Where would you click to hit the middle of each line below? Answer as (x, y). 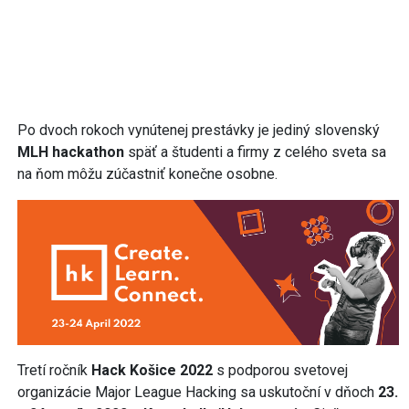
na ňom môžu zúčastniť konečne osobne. (147, 173)
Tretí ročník (54, 370)
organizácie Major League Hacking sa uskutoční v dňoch (196, 392)
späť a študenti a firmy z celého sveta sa (255, 152)
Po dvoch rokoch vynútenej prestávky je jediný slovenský (199, 130)
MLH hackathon (71, 152)
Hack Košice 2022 (152, 370)
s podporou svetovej (280, 370)
